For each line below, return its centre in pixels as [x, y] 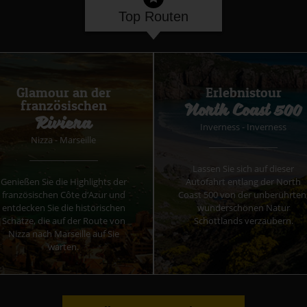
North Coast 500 [244, 110]
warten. [64, 247]
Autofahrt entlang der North [244, 182]
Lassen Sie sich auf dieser [244, 169]
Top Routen [153, 16]
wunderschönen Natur [243, 208]
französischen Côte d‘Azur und [63, 195]
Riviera [63, 123]
